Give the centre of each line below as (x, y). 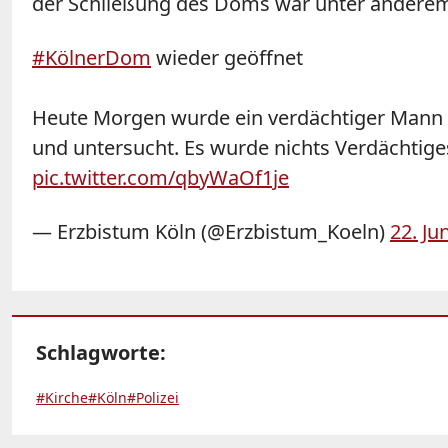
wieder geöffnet (227, 57)
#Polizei (153, 397)
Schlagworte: (101, 352)
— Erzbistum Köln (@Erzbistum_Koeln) (211, 231)
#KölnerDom (91, 57)
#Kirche (62, 397)
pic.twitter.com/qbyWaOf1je (160, 177)
